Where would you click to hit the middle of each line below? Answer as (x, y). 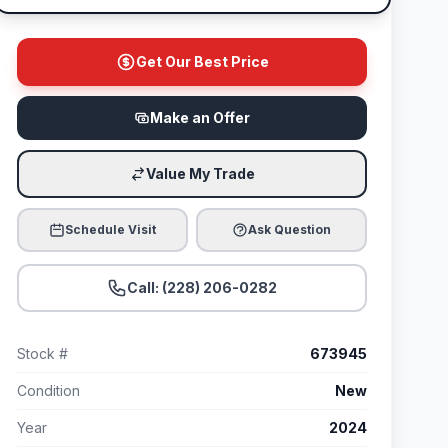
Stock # (42, 353)
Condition (48, 390)
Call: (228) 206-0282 (202, 287)
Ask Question (289, 229)
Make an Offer (200, 117)
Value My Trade (200, 173)
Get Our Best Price (202, 61)
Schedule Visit (110, 229)
